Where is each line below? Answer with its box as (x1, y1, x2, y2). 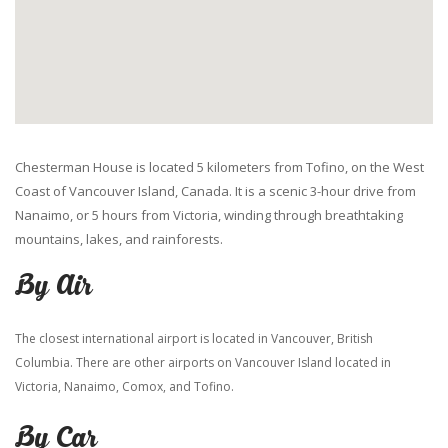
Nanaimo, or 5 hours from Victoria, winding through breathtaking (15, 206, 403, 224)
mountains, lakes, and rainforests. (15, 230, 223, 248)
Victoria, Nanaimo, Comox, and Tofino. (15, 378, 234, 395)
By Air (15, 265, 91, 308)
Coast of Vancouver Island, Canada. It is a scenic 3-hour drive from (15, 182, 416, 200)
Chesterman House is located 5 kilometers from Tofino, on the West (15, 158, 424, 176)
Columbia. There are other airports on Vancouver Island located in (15, 354, 391, 371)
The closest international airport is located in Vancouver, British (15, 330, 373, 347)
